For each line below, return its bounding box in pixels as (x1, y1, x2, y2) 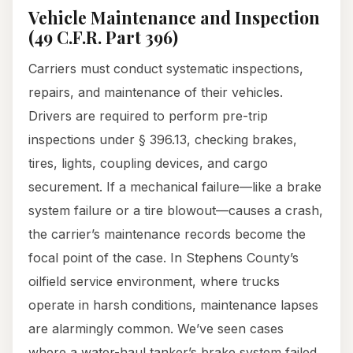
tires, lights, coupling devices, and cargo (28, 155, 268, 172)
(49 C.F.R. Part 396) (28, 26, 178, 49)
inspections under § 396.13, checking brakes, (28, 132, 297, 148)
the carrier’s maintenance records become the (28, 226, 306, 243)
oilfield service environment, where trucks (28, 273, 280, 290)
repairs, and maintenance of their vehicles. (28, 84, 283, 101)
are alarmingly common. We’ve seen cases (28, 321, 284, 337)
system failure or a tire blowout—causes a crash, (28, 203, 323, 219)
